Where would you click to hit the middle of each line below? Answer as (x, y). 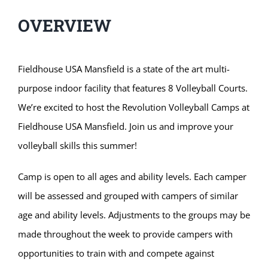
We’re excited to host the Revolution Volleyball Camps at (133, 107)
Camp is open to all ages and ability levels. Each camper (132, 177)
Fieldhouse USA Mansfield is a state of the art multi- (124, 69)
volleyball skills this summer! (77, 146)
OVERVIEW (64, 25)
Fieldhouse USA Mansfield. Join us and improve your (125, 127)
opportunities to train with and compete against (116, 253)
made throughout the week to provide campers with (125, 234)
